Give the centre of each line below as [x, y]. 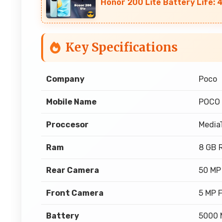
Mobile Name [71, 102]
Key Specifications [122, 47]
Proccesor [67, 125]
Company [65, 79]
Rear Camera [73, 170]
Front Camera [75, 193]
